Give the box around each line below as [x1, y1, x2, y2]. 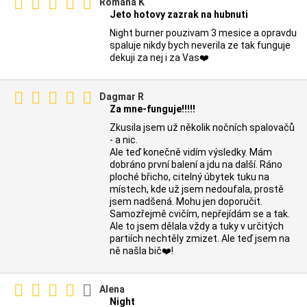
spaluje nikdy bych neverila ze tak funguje [110, 39, 291, 51]
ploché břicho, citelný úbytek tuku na [110, 171, 269, 182]
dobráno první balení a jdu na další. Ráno [110, 158, 282, 170]
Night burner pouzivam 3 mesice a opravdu [110, 27, 297, 38]
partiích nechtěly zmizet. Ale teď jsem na [110, 232, 290, 244]
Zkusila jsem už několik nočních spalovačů [110, 121, 295, 133]
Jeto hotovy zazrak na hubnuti [110, 8, 248, 20]
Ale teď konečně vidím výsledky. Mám [110, 146, 272, 158]
